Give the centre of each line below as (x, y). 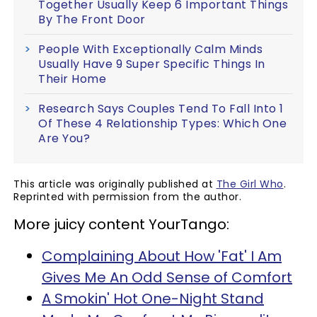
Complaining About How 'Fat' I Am (162, 257)
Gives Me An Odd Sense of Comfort (167, 278)
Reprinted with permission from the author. (127, 197)
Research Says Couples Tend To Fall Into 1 (161, 109)
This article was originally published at (115, 184)
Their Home (72, 79)
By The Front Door (92, 20)
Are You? (64, 139)
